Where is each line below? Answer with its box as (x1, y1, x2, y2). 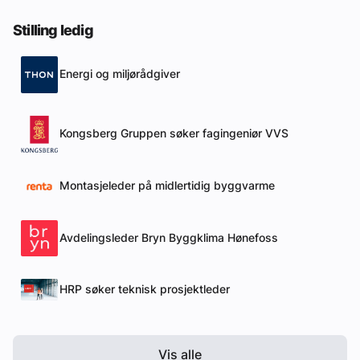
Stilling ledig (13, 21, 93, 39)
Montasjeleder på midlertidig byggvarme (59, 179, 275, 193)
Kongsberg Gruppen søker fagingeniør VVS (59, 127, 288, 141)
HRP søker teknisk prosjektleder (59, 283, 230, 297)
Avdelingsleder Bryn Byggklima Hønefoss (59, 231, 278, 245)
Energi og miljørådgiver (59, 67, 180, 81)
